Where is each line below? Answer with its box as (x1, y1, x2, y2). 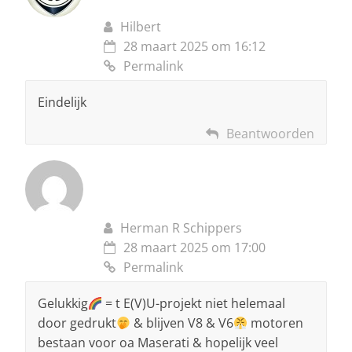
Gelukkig (38, 295, 88, 313)
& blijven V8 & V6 (130, 314, 234, 332)
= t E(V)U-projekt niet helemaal (102, 295, 286, 313)
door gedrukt (38, 314, 116, 332)
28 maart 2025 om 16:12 (123, 38, 266, 56)
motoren (247, 314, 304, 332)
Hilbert (120, 18, 161, 36)
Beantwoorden (226, 125, 314, 143)
